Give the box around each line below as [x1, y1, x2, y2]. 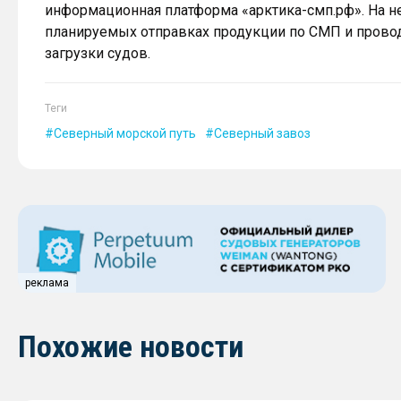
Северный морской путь [54, 126, 196, 141]
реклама [25, 276, 69, 289]
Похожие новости [18, 328, 243, 364]
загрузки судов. [45, 45, 150, 62]
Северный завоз [214, 126, 311, 141]
